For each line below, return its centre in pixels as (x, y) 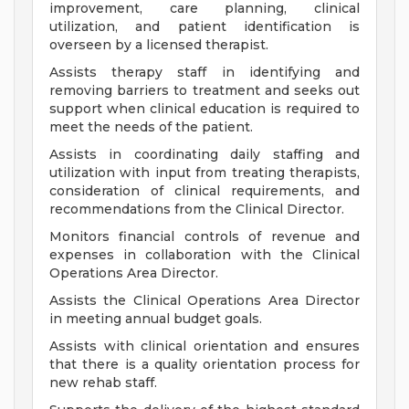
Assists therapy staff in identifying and (204, 73)
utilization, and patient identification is (204, 27)
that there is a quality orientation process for (204, 365)
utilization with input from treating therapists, (204, 173)
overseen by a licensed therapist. (159, 45)
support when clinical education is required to (204, 109)
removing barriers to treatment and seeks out (204, 91)
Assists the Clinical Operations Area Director (204, 301)
